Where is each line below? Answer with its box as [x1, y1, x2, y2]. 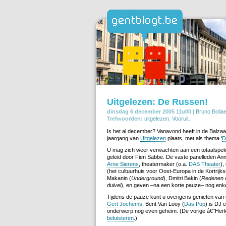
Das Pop [184, 200, 205, 207]
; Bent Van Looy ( [142, 200, 184, 207]
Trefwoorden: [107, 115, 143, 122]
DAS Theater [189, 160, 220, 167]
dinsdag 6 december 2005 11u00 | [107, 108, 194, 115]
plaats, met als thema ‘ [166, 135, 222, 141]
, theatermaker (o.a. [139, 160, 189, 167]
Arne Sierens [107, 160, 139, 167]
